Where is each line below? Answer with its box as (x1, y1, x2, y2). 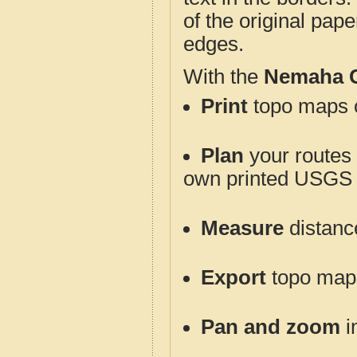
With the (183, 65, 264, 88)
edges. (183, 33, 244, 55)
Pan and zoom (201, 316, 340, 338)
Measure (201, 217, 284, 239)
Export (201, 266, 266, 288)
